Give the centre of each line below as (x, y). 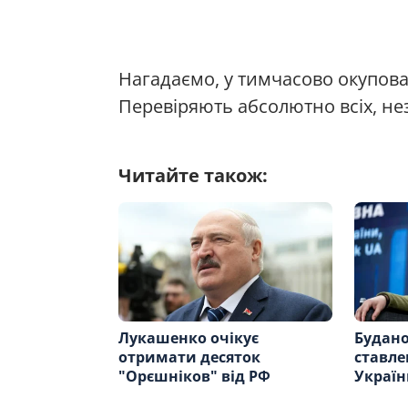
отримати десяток (189, 357)
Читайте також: (193, 175)
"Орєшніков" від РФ (194, 377)
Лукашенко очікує (189, 338)
